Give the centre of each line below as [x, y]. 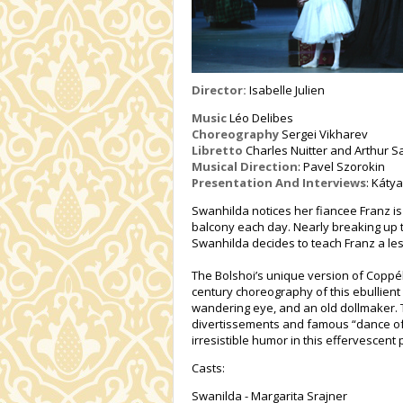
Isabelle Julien [286, 90]
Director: [219, 90]
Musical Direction [245, 167]
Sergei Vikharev [323, 134]
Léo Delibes [260, 118]
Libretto [217, 151]
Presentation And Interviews [279, 183]
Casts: [208, 368]
